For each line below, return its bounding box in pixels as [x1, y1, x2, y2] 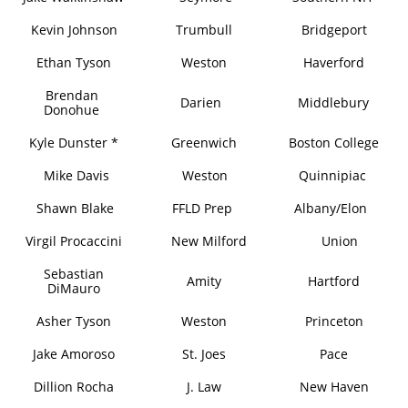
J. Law [186, 378, 221, 395]
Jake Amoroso [33, 345, 116, 362]
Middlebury [297, 94, 369, 111]
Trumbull [175, 21, 232, 38]
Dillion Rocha [34, 378, 115, 395]
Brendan [45, 87, 98, 104]
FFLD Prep [171, 199, 232, 217]
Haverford [303, 54, 365, 71]
